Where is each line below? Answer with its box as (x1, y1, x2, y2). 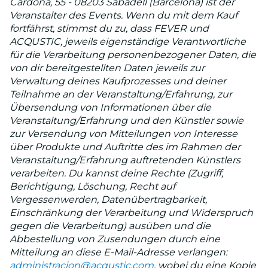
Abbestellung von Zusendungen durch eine (10, 233, 220, 245)
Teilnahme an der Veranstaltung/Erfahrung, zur (10, 88, 232, 100)
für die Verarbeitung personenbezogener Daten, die (10, 48, 256, 60)
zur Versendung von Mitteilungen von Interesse (10, 127, 237, 139)
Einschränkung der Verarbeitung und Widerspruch (10, 206, 253, 218)
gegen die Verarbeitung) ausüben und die (10, 220, 211, 232)
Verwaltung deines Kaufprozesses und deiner (10, 75, 226, 87)
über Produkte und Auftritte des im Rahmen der (10, 141, 240, 153)
